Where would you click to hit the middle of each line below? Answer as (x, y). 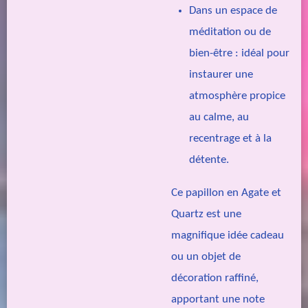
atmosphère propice (237, 96)
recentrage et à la (230, 138)
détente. (209, 159)
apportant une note (218, 300)
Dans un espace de (233, 10)
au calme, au (219, 117)
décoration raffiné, (215, 278)
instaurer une (221, 74)
